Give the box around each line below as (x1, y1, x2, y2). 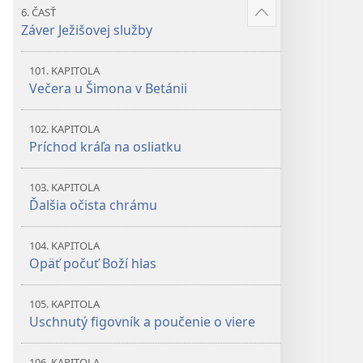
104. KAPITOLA (29, 238, 100, 253)
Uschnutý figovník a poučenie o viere (29, 313, 255, 331)
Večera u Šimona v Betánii (29, 79, 187, 97)
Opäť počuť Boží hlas (29, 254, 156, 272)
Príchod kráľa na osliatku (29, 138, 181, 156)
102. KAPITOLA (29, 122, 100, 136)
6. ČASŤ (21, 5, 56, 19)
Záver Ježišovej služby (21, 21, 152, 39)
